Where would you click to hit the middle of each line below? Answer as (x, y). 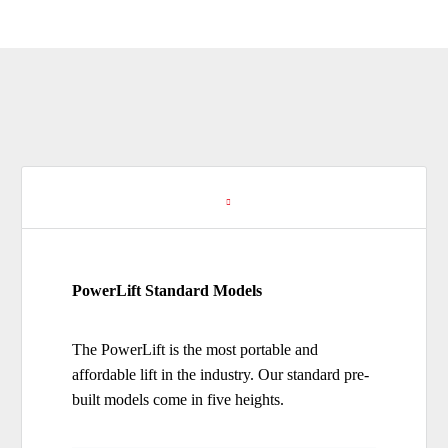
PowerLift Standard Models (167, 290)
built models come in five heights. (178, 399)
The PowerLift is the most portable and (195, 349)
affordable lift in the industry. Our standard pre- (220, 374)
